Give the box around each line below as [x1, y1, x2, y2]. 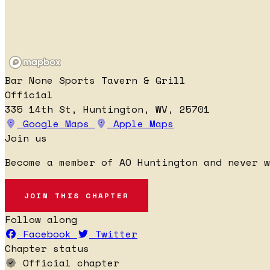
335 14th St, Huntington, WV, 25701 [5, 101, 210, 116]
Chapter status [5, 240, 89, 256]
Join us [5, 130, 47, 145]
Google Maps [17, 116, 95, 131]
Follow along [5, 212, 77, 227]
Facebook [17, 226, 77, 241]
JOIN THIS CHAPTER [24, 189, 130, 201]
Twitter [89, 226, 137, 241]
